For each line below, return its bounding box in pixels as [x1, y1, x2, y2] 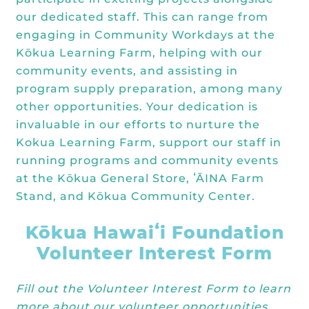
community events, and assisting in [16, 64, 238, 77]
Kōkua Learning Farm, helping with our [16, 46, 263, 59]
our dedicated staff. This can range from [16, 10, 268, 23]
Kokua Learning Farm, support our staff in [16, 136, 281, 149]
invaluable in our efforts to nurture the [16, 118, 260, 131]
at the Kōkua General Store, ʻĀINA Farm [16, 172, 264, 185]
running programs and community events [16, 154, 279, 167]
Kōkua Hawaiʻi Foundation [25, 222, 284, 243]
